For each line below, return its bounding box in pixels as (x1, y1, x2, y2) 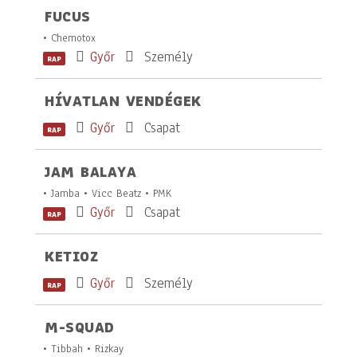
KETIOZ (45, 246, 98, 267)
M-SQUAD (45, 317, 115, 338)
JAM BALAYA (45, 162, 136, 182)
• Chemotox (43, 30, 96, 45)
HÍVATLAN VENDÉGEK (45, 91, 202, 112)
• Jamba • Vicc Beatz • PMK (43, 186, 171, 201)
